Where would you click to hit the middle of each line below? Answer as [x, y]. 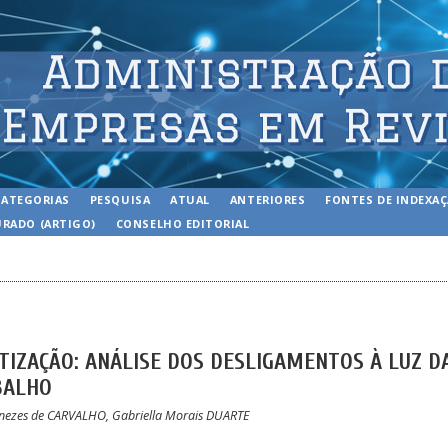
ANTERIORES [267, 199]
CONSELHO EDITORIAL [182, 223]
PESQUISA [120, 199]
